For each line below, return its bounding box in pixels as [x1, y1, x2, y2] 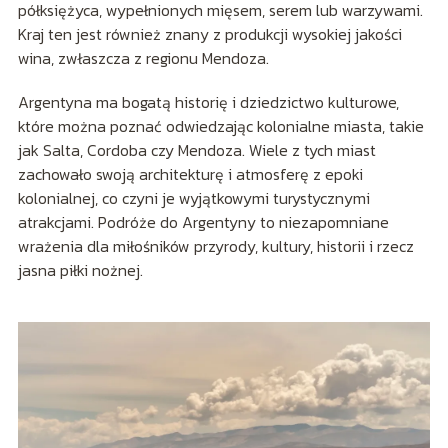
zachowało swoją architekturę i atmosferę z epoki [17, 161, 363, 186]
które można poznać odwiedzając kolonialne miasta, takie [17, 113, 424, 138]
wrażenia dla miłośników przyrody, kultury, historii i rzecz [17, 233, 414, 258]
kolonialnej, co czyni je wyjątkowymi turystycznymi [17, 185, 370, 210]
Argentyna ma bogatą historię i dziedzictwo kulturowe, [17, 89, 399, 114]
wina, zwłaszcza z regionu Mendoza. [17, 45, 269, 70]
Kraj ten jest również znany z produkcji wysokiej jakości [17, 21, 402, 46]
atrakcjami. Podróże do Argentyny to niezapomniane [17, 209, 389, 234]
